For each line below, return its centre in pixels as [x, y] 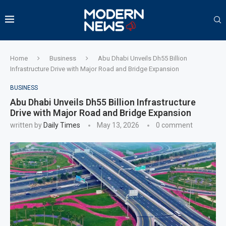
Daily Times [62, 125]
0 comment [174, 125]
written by [27, 125]
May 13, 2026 [118, 125]
